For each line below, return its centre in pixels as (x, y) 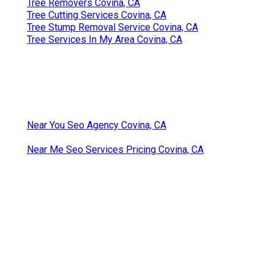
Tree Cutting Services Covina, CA (97, 15)
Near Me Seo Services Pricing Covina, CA (115, 149)
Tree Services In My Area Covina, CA (105, 39)
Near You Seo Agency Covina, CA (97, 125)
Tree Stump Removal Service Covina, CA (113, 27)
